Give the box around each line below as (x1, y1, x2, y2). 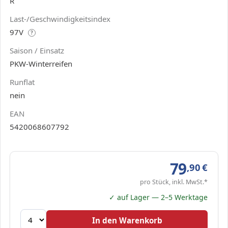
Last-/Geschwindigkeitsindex (10, 13, 110, 24)
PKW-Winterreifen (10, 58, 72, 69)
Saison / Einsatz (10, 45, 64, 55)
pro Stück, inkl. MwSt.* (140, 177, 208, 186)
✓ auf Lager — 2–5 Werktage (109, 192, 208, 202)
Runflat (10, 76, 35, 87)
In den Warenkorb (92, 215, 162, 225)
